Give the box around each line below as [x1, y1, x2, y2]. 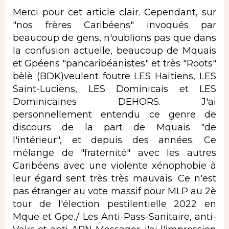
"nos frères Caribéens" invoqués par [13, 19, 216, 31]
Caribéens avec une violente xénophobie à [13, 159, 216, 171]
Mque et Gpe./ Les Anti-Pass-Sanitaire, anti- [13, 211, 216, 222]
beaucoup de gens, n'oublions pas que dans [13, 32, 216, 43]
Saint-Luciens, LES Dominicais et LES [13, 83, 216, 95]
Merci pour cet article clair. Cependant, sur [13, 6, 216, 18]
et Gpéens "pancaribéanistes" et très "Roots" [13, 57, 216, 69]
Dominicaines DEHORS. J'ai [13, 96, 216, 107]
